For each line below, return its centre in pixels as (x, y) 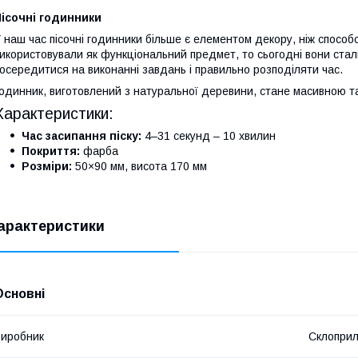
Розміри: (47, 167)
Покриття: (51, 151)
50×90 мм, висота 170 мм (139, 167)
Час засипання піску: (82, 136)
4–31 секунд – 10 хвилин (209, 136)
